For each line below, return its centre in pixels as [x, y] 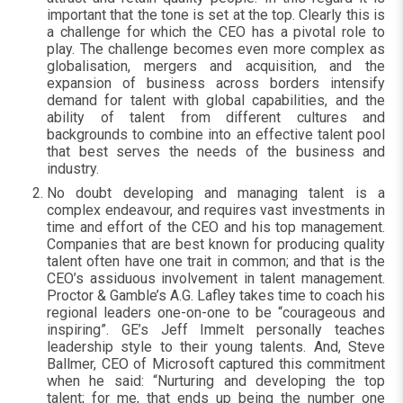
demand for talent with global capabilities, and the [216, 100]
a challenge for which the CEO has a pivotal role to [216, 32]
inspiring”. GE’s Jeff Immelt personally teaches [216, 330]
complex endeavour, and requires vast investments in [216, 210]
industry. [75, 169]
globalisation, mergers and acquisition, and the [216, 66]
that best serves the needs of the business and [216, 152]
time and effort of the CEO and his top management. [216, 227]
